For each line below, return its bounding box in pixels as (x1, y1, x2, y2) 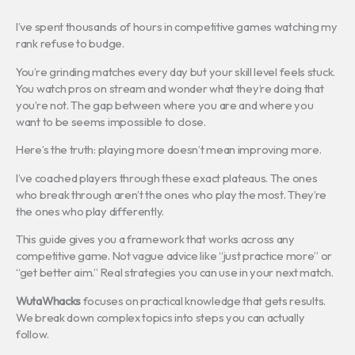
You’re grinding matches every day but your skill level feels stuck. (16, 63, 335, 79)
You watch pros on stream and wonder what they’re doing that (16, 80, 324, 96)
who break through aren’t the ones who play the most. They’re (16, 186, 327, 202)
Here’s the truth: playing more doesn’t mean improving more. (16, 142, 322, 158)
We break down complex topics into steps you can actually (16, 309, 305, 325)
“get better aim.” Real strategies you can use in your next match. (16, 265, 334, 281)
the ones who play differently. (16, 203, 164, 219)
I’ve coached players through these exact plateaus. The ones (16, 170, 318, 185)
